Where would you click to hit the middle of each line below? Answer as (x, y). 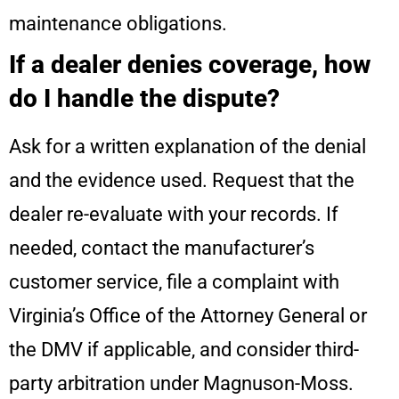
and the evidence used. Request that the (182, 181)
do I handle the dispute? (144, 99)
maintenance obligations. (118, 24)
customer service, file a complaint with (174, 282)
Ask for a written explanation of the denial (187, 147)
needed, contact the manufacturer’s (162, 248)
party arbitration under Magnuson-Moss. (181, 384)
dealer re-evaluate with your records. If (174, 215)
